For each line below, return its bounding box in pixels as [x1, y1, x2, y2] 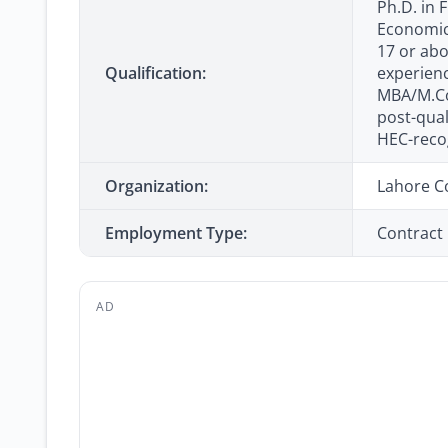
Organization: [105, 175, 208, 197]
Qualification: [105, 62, 206, 84]
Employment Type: [105, 222, 247, 244]
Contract [377, 222, 443, 244]
